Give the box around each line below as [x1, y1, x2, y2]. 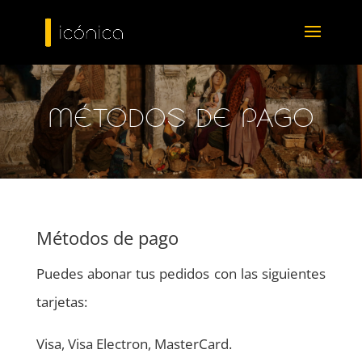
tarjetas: [36, 292, 87, 311]
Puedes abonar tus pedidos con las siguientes [36, 263, 326, 283]
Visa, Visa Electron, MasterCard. [36, 334, 232, 353]
